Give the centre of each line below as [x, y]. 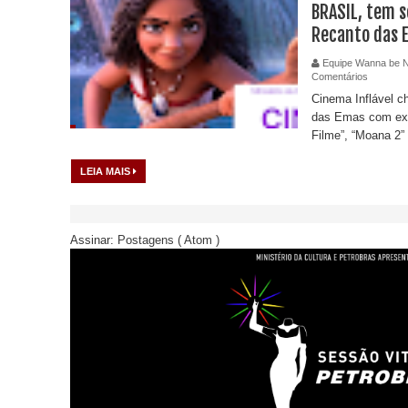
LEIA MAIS [107, 171]
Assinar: [94, 240]
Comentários [340, 76]
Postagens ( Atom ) [168, 240]
